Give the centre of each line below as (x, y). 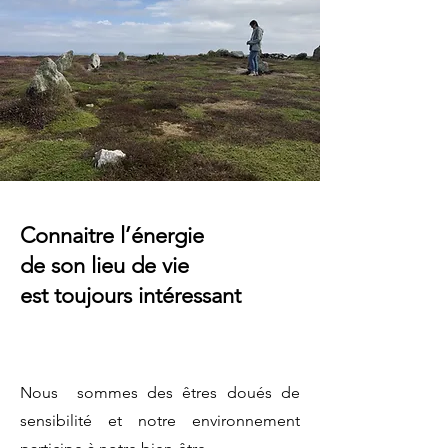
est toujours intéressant (130, 295)
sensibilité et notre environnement (160, 420)
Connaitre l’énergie (112, 235)
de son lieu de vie (104, 265)
